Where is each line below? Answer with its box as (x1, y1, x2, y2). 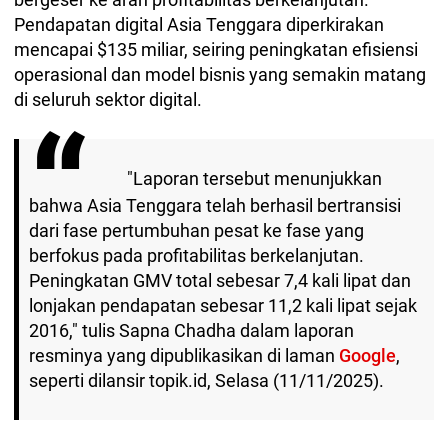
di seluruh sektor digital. (14, 88, 202, 110)
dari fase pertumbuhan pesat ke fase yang (29, 220, 364, 242)
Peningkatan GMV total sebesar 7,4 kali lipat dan (29, 270, 411, 292)
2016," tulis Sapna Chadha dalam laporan (29, 320, 354, 342)
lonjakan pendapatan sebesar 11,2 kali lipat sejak (29, 295, 417, 317)
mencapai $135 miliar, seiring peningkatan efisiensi (14, 38, 418, 60)
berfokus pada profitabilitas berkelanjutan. (29, 245, 364, 267)
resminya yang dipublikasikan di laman (29, 345, 339, 367)
